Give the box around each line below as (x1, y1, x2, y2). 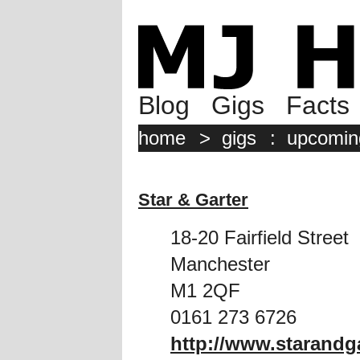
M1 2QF (170, 280, 240, 302)
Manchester (170, 253, 270, 276)
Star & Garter (138, 189, 248, 210)
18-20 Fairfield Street (170, 227, 349, 249)
